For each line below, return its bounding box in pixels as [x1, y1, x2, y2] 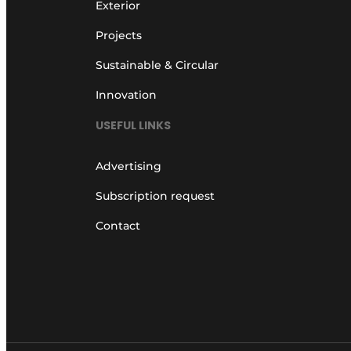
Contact [96, 218, 140, 233]
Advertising [96, 158, 161, 173]
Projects [96, 28, 142, 43]
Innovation [96, 88, 157, 103]
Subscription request [96, 188, 215, 203]
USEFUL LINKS [96, 117, 171, 133]
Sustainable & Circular [96, 58, 219, 73]
